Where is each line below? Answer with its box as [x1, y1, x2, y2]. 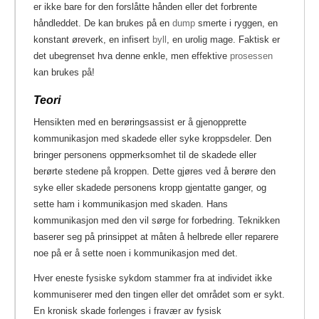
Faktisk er [236, 33, 280, 45]
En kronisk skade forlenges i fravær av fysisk [33, 305, 221, 316]
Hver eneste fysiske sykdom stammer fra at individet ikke [33, 272, 272, 283]
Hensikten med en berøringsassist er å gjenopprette [33, 116, 246, 127]
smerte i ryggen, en [195, 17, 278, 28]
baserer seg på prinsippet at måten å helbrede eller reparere [33, 231, 278, 242]
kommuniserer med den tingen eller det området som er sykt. [33, 288, 285, 300]
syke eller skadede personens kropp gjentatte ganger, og [33, 182, 266, 193]
